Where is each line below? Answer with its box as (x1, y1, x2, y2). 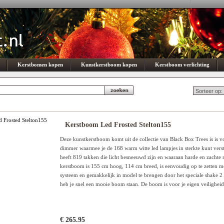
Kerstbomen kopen (17, 61, 63, 67)
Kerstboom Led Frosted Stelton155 (65, 121, 171, 128)
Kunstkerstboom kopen (81, 61, 137, 67)
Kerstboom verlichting (155, 61, 209, 67)
